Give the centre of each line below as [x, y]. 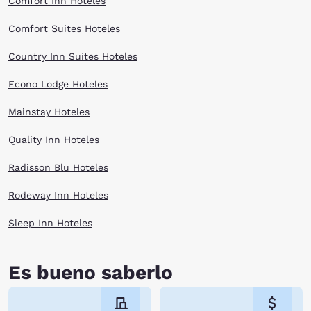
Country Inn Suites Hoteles [73, 56]
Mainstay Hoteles [49, 112]
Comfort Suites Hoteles [64, 28]
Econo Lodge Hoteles [58, 84]
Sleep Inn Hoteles [50, 223]
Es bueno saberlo [91, 272]
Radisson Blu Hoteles [58, 167]
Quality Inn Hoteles [54, 140]
